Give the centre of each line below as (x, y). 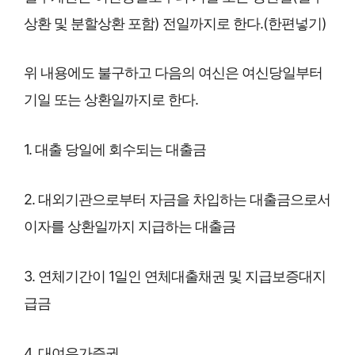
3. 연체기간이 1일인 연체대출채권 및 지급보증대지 (175, 276)
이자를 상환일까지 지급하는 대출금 (130, 226)
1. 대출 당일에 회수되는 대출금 (115, 150)
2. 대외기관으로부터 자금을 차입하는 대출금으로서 (177, 199)
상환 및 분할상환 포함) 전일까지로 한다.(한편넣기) (175, 23)
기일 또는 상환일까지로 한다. (111, 100)
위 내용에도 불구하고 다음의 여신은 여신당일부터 (173, 73)
